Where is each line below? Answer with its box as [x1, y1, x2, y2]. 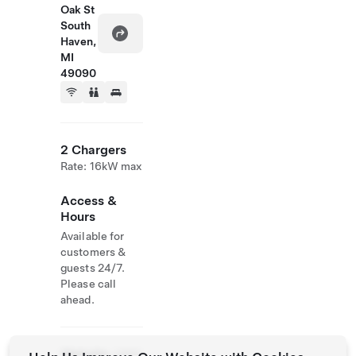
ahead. [60, 293, 95, 306]
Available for [60, 230, 125, 242]
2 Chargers [60, 142, 126, 157]
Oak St [60, 3, 95, 16]
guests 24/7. [60, 261, 126, 274]
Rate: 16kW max [60, 160, 143, 172]
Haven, [60, 35, 96, 48]
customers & [60, 246, 127, 258]
